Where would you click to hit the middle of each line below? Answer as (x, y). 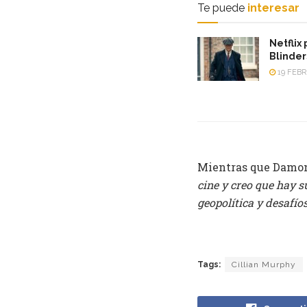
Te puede (221, 8)
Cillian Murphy (264, 265)
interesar (273, 8)
